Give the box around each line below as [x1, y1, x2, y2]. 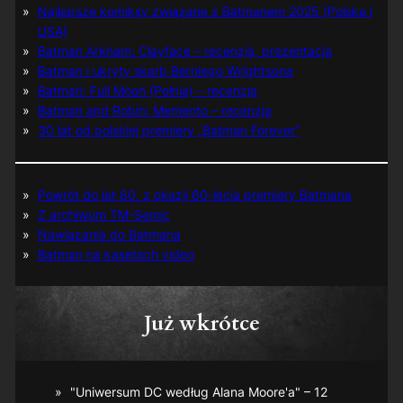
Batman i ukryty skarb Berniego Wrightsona [37, 63, 293, 79]
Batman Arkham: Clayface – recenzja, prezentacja [37, 43, 332, 59]
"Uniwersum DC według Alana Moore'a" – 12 [69, 384, 327, 400]
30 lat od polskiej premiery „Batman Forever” [37, 122, 300, 139]
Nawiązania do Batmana [37, 227, 181, 243]
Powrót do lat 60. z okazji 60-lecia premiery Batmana [37, 187, 352, 203]
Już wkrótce [143, 309, 260, 338]
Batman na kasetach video [37, 246, 194, 263]
